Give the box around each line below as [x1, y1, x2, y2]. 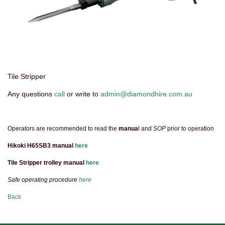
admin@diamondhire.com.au [100, 89, 192, 98]
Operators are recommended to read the [8, 125, 119, 132]
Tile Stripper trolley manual [8, 159, 86, 166]
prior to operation [167, 125, 214, 132]
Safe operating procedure [8, 176, 79, 183]
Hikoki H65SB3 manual [8, 142, 75, 149]
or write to [65, 89, 100, 98]
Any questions [8, 89, 54, 98]
